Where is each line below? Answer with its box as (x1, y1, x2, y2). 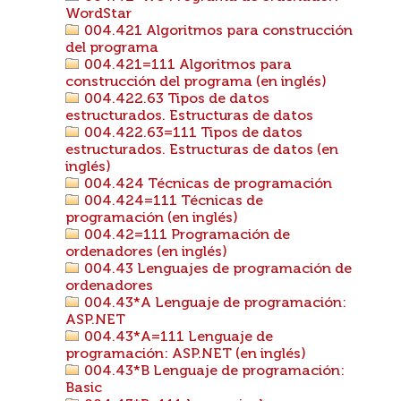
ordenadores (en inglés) (65, 245, 227, 260)
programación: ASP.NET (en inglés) (65, 347, 306, 362)
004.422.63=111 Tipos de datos (81, 126, 303, 141)
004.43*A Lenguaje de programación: (81, 296, 346, 311)
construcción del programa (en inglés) (65, 75, 327, 90)
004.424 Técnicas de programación (81, 177, 332, 192)
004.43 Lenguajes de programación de (81, 262, 352, 277)
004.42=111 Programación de (81, 228, 290, 243)
